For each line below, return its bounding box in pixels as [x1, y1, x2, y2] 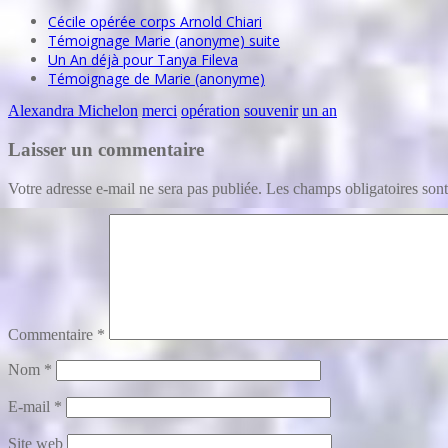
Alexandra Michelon [8, 102, 138, 120]
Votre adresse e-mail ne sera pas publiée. [8, 179, 262, 197]
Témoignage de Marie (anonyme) [48, 69, 265, 89]
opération [181, 102, 240, 120]
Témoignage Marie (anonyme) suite [48, 31, 280, 51]
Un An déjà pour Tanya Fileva [48, 50, 238, 70]
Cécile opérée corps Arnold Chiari [48, 12, 262, 32]
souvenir [244, 102, 298, 120]
